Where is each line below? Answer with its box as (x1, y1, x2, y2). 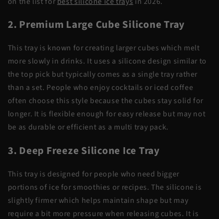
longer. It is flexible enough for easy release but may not (7, 109, 206, 120)
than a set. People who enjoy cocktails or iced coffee (7, 82, 194, 93)
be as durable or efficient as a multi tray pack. (7, 122, 171, 133)
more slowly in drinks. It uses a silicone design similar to (7, 56, 207, 67)
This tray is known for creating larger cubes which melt (7, 43, 200, 54)
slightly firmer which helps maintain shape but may (7, 195, 189, 206)
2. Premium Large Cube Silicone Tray (7, 17, 187, 33)
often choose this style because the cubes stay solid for (7, 95, 204, 107)
